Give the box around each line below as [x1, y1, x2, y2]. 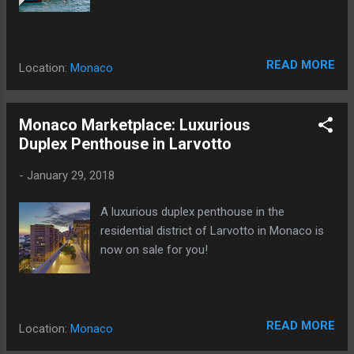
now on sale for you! [100, 243, 209, 258]
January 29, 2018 [27, 168, 115, 183]
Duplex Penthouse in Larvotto [19, 134, 232, 153]
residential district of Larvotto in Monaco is [100, 224, 325, 239]
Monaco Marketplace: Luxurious [19, 115, 250, 134]
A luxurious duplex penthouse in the [100, 205, 285, 220]
